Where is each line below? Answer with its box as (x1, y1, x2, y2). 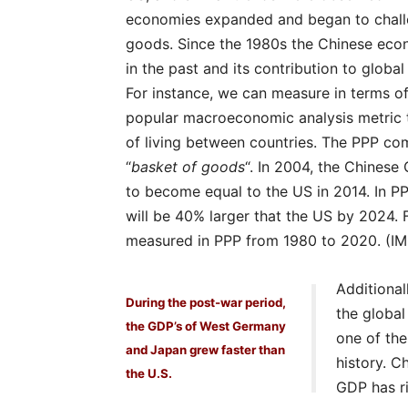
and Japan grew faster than (126, 342, 285, 358)
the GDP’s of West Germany (126, 319, 286, 334)
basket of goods (131, 158, 245, 177)
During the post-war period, (126, 295, 286, 311)
